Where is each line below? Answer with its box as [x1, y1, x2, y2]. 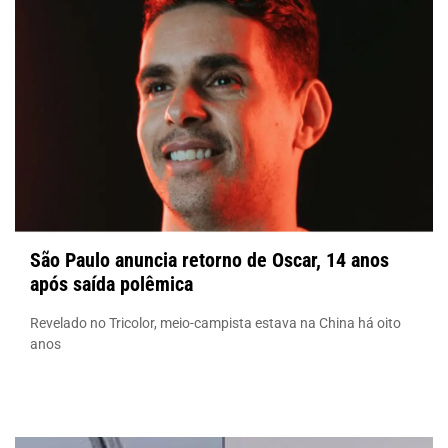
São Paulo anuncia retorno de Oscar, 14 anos [30, 247, 389, 272]
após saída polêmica [30, 271, 193, 296]
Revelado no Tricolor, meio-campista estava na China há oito [30, 314, 401, 331]
